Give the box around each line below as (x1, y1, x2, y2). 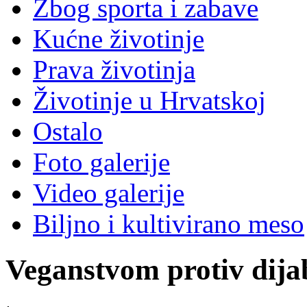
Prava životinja (33, 54, 195, 84)
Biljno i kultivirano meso (33, 208, 304, 238)
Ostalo (33, 116, 103, 146)
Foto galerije (33, 147, 170, 177)
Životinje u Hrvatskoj (33, 85, 266, 115)
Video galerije (33, 177, 184, 208)
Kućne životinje (33, 23, 204, 53)
